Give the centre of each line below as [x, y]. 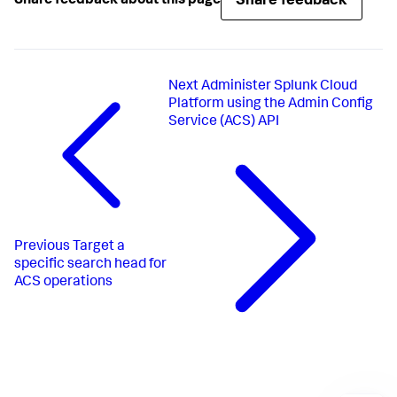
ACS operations [63, 283]
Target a [99, 248]
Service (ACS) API [224, 122]
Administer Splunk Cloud [280, 86]
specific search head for [90, 265]
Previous [42, 248]
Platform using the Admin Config [271, 104]
